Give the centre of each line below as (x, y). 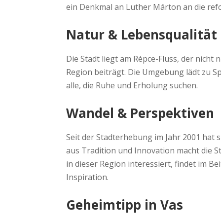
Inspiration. (88, 177)
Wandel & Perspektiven (140, 113)
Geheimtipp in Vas (125, 204)
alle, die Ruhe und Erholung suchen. (132, 85)
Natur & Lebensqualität (142, 34)
